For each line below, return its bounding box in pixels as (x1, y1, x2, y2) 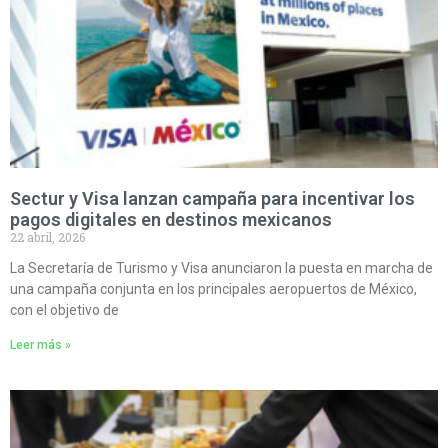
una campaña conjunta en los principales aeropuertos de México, (10, 281, 417, 298)
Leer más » (10, 338, 71, 353)
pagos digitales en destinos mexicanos (10, 209, 332, 231)
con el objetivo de (10, 302, 119, 319)
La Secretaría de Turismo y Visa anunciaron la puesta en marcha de (10, 260, 433, 277)
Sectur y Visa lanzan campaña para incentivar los (10, 188, 415, 210)
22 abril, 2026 (10, 229, 85, 246)
